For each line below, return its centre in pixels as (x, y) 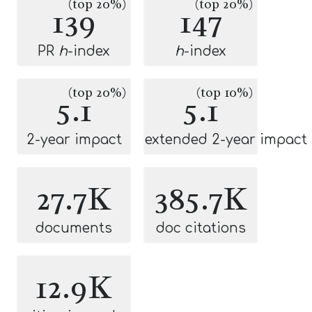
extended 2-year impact (226, 140)
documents (74, 228)
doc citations (201, 228)
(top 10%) (225, 93)
